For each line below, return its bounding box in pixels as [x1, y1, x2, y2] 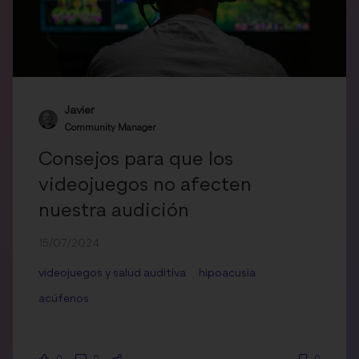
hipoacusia [199, 267, 256, 279]
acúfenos [38, 292, 89, 305]
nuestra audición [38, 201, 189, 221]
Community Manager [64, 123, 156, 134]
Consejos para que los [38, 150, 233, 170]
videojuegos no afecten [38, 175, 252, 196]
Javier [64, 105, 95, 117]
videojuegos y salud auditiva [38, 267, 186, 279]
